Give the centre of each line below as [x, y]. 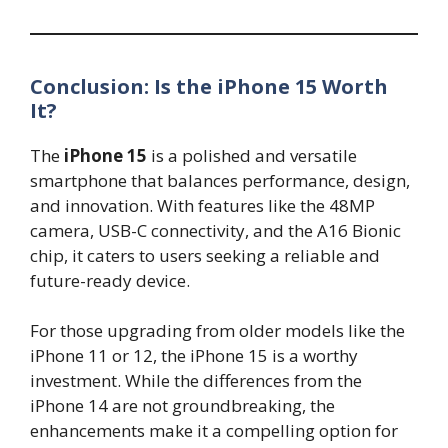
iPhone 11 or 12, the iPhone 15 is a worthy [194, 356]
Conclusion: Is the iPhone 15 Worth [209, 86]
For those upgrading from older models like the [217, 331]
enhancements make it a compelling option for [214, 431]
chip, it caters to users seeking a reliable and [205, 255]
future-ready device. [110, 280]
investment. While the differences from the [196, 381]
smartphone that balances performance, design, [220, 180]
